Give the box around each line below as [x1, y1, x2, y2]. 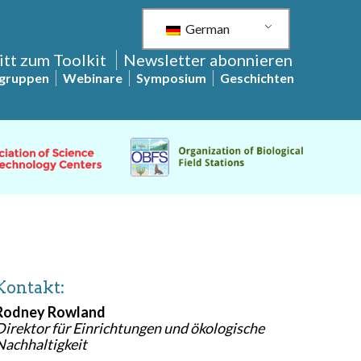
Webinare [63, 69, 122, 85]
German [182, 21, 230, 36]
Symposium [136, 69, 206, 85]
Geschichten [220, 69, 294, 85]
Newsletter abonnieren [123, 49, 293, 69]
